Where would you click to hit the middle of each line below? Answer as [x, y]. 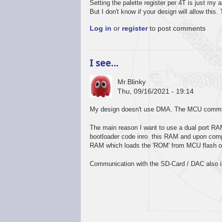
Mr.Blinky [132, 82]
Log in [101, 28]
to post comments [177, 28]
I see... [104, 63]
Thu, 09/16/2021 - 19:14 [156, 91]
